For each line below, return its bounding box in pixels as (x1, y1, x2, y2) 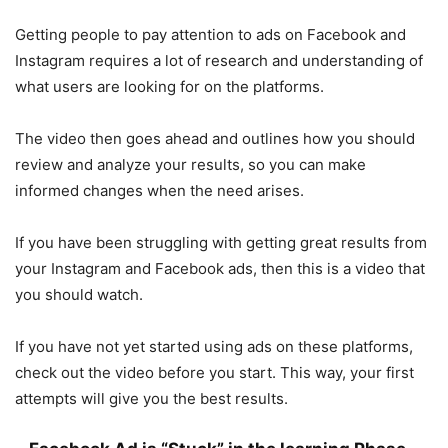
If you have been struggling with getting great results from (15, 232, 427, 252)
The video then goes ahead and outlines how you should (15, 128, 415, 148)
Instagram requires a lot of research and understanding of (15, 50, 423, 70)
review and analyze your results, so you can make (15, 154, 366, 174)
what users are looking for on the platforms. (15, 76, 324, 96)
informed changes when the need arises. (15, 180, 304, 200)
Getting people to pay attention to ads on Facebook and (15, 24, 406, 44)
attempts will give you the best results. (15, 388, 288, 408)
